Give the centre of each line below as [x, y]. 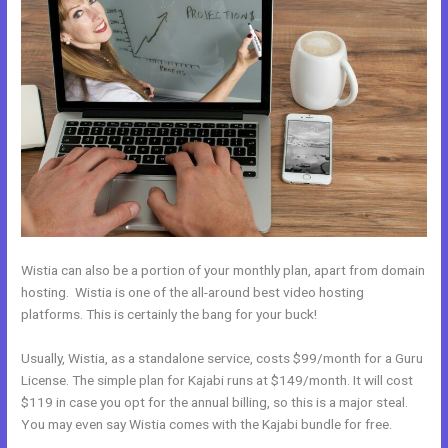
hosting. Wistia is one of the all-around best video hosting [193, 291]
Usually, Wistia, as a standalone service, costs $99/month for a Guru [222, 357]
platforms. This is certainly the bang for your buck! [169, 313]
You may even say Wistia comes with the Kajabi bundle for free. [207, 423]
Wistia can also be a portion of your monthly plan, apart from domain [223, 269]
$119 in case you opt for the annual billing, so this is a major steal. [215, 401]
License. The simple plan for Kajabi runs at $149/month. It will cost [217, 379]
